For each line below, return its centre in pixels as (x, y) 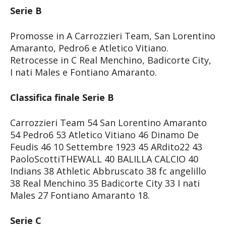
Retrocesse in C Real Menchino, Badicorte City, (111, 60)
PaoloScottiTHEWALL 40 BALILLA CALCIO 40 (104, 159)
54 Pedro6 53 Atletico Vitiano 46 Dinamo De (104, 134)
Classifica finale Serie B (62, 97)
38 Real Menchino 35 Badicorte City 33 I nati (105, 183)
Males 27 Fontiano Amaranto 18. (80, 195)
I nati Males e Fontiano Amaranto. (83, 72)
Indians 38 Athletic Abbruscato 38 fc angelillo (108, 171)
